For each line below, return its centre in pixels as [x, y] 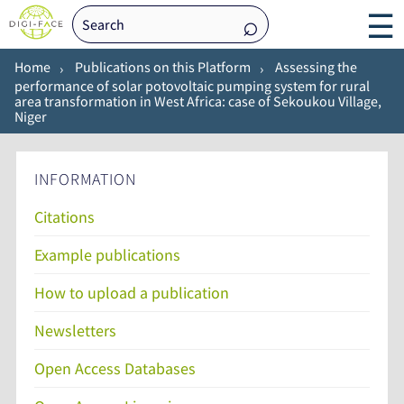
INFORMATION [85, 179]
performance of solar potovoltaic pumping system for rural [193, 85]
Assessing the [317, 67]
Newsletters [75, 330]
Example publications [107, 254]
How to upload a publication [132, 292]
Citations [64, 216]
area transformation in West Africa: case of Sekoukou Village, [198, 101]
